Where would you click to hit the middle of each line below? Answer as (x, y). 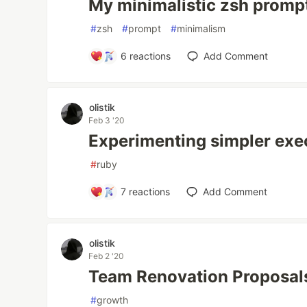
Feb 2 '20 (107, 256)
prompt (145, 29)
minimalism (201, 29)
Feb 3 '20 (107, 121)
